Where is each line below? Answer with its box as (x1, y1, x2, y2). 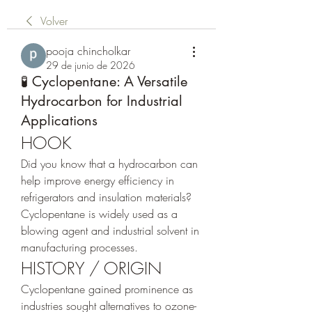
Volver (40, 13, 68, 29)
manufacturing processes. (21, 239, 138, 255)
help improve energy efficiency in (21, 172, 174, 188)
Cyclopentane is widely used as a (21, 205, 178, 221)
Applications (21, 111, 97, 130)
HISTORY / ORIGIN (21, 256, 162, 279)
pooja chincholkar (46, 42, 130, 58)
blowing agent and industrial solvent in (21, 222, 199, 238)
